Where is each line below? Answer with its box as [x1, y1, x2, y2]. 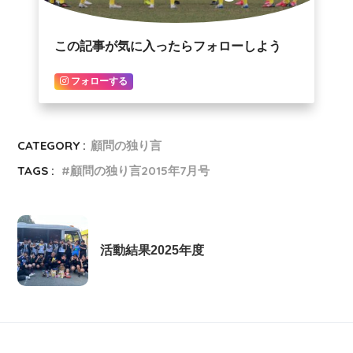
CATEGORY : [17, 138, 87, 154]
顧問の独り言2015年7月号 [70, 163, 210, 179]
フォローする [71, 76, 128, 87]
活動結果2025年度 [100, 243, 205, 257]
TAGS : [17, 163, 55, 179]
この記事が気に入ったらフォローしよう [54, 39, 281, 53]
